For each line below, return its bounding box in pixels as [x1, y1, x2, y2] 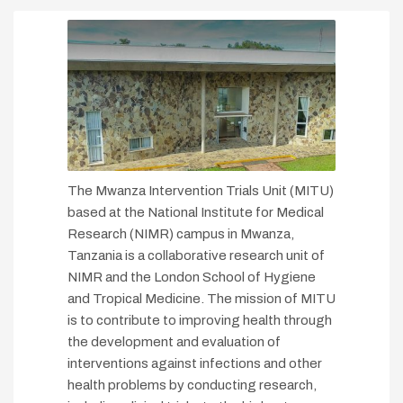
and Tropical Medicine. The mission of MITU [67, 291, 336, 307]
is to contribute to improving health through [67, 313, 332, 328]
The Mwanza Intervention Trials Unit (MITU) [67, 184, 334, 199]
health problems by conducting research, [67, 378, 317, 393]
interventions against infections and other [67, 356, 322, 372]
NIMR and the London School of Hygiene [67, 270, 316, 285]
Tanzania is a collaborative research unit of [67, 248, 325, 264]
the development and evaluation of [67, 335, 281, 350]
